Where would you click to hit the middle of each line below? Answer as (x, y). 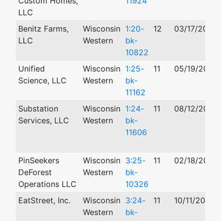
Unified (31, 69)
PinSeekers (38, 160)
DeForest (35, 172)
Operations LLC (47, 184)
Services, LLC (43, 120)
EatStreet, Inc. (44, 200)
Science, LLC (42, 80)
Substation (38, 109)
